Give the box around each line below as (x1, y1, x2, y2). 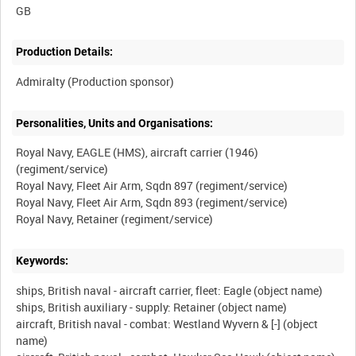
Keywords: (16, 253, 69, 267)
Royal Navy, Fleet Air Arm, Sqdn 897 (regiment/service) (16, 178, 288, 194)
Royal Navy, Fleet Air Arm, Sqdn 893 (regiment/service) (16, 195, 288, 211)
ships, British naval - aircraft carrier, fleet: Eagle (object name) (16, 282, 323, 298)
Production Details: (16, 45, 114, 59)
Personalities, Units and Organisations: (16, 116, 214, 130)
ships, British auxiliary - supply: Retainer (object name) (16, 299, 288, 315)
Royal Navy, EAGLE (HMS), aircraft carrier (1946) (16, 145, 259, 161)
